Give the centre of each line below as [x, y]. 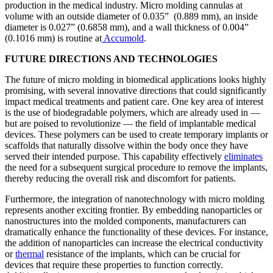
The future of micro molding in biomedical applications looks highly [136, 79]
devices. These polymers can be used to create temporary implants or [136, 134]
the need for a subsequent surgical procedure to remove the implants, [136, 167]
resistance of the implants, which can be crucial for [142, 253]
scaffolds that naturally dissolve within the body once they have [126, 145]
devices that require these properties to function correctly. [114, 264]
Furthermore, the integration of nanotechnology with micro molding [135, 199]
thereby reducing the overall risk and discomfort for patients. [120, 178]
